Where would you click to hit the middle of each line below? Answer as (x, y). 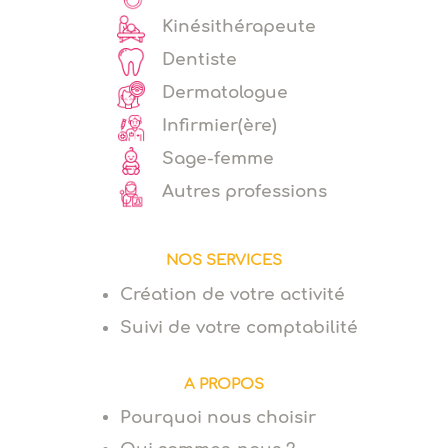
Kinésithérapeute (238, 26)
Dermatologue (224, 92)
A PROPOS (223, 384)
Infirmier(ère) (219, 125)
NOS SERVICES (223, 260)
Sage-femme (217, 158)
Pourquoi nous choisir (217, 417)
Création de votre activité (232, 294)
